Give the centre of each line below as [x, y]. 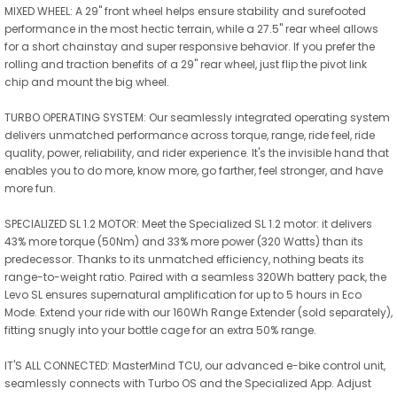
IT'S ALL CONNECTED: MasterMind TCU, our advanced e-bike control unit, [195, 365]
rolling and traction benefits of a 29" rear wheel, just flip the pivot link [186, 64]
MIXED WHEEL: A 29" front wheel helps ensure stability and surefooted [185, 11]
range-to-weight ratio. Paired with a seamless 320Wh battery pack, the [195, 276]
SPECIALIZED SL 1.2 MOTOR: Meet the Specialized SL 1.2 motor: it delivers [188, 223]
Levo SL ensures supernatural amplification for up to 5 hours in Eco [183, 294]
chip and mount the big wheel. [87, 82]
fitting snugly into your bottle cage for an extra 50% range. [160, 330]
